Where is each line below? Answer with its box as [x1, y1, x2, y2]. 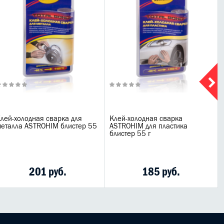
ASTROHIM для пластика [109, 121, 187, 130]
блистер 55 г [109, 129, 150, 137]
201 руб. [28, 165, 66, 178]
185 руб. [142, 165, 180, 178]
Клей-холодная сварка [109, 114, 182, 122]
